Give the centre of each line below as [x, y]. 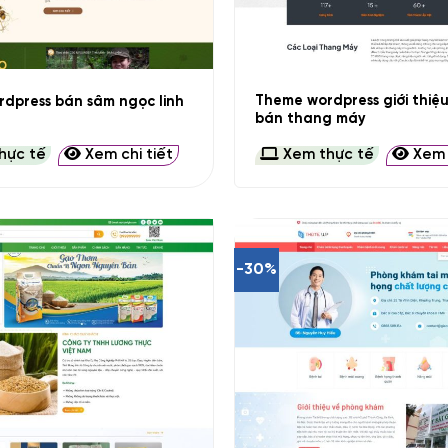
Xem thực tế [326, 154]
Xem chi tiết [127, 154]
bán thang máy [310, 119]
